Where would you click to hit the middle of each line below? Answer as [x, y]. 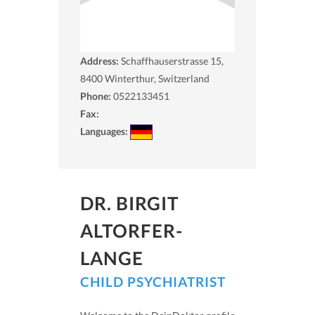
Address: [101, 60]
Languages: [105, 131]
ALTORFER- [131, 231]
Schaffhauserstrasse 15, [172, 60]
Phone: [96, 96]
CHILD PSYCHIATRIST [153, 282]
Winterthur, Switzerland [157, 78]
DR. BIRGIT [129, 204]
